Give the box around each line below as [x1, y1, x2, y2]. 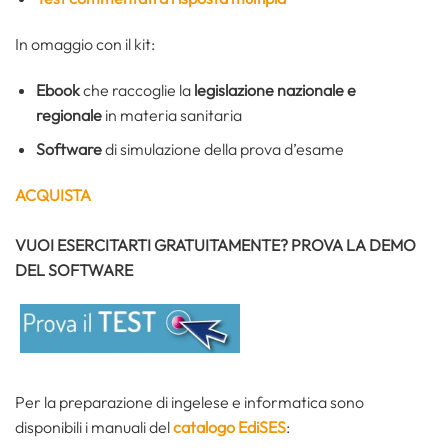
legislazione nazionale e [193, 79, 356, 100]
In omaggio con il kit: [15, 33, 155, 54]
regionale [35, 104, 105, 125]
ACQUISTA [15, 184, 91, 205]
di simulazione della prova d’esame [101, 139, 344, 160]
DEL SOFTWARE [15, 259, 133, 280]
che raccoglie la [82, 79, 194, 100]
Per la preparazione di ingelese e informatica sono [15, 391, 364, 412]
